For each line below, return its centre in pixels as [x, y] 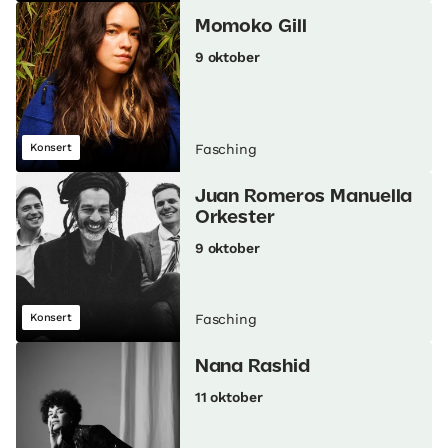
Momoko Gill [250, 27]
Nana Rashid [252, 367]
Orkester [234, 218]
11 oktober [228, 397]
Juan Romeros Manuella [303, 197]
